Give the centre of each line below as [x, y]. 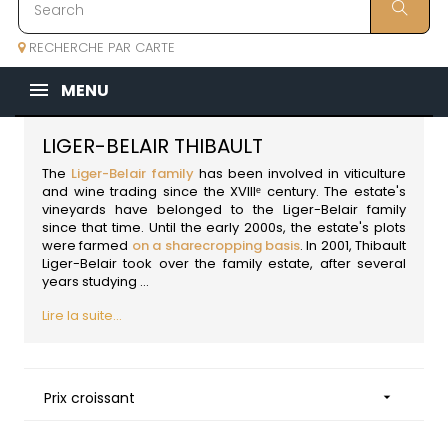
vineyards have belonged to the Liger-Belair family [224, 210]
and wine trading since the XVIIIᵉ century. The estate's [224, 192]
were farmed [87, 246]
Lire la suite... [82, 316]
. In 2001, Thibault [352, 246]
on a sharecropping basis [215, 246]
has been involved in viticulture [300, 174]
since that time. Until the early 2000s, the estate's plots [224, 228]
